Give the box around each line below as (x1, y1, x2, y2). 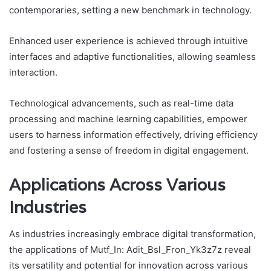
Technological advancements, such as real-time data (9, 97, 233, 109)
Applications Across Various (9, 174, 226, 195)
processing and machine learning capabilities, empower (9, 113, 247, 125)
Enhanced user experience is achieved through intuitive (9, 34, 248, 47)
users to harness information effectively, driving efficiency (9, 128, 258, 140)
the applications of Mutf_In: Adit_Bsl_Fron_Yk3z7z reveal (9, 244, 251, 256)
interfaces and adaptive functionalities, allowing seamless (9, 50, 256, 62)
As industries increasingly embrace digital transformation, (9, 228, 256, 240)
